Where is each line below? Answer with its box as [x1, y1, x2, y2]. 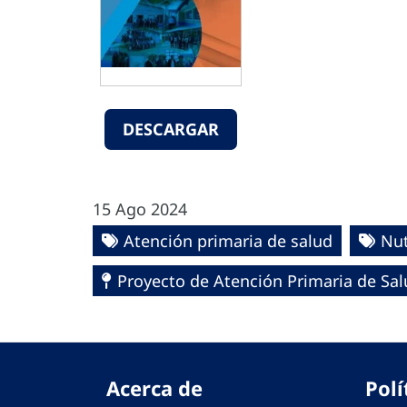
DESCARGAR [123, 117, 219, 140]
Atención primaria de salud [124, 230, 333, 252]
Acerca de [106, 374, 203, 402]
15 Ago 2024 [93, 198, 187, 220]
